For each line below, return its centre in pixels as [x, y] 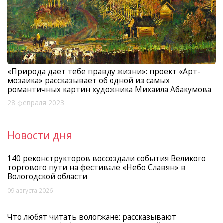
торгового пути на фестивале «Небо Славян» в [97, 167]
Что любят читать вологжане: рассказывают [92, 217]
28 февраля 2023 [36, 102]
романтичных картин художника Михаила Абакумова [109, 89]
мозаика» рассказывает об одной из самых [89, 80]
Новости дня [40, 135]
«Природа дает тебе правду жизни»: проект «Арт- [104, 71]
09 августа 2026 [30, 190]
